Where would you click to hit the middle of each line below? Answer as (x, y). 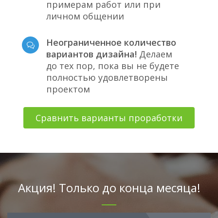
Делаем (154, 54)
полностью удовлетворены (107, 77)
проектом (68, 89)
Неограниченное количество (111, 42)
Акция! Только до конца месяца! (109, 188)
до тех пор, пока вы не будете (113, 66)
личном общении (85, 16)
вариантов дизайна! (91, 54)
